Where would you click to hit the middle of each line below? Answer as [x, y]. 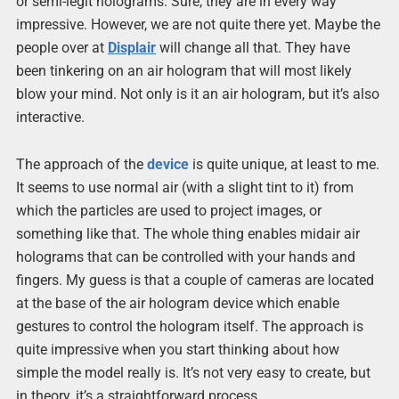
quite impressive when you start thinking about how [177, 350]
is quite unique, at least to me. [284, 165]
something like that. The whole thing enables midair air [187, 234]
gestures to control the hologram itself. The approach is [189, 327]
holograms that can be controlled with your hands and [185, 257]
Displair [131, 48]
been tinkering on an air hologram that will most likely [183, 71]
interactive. [50, 118]
